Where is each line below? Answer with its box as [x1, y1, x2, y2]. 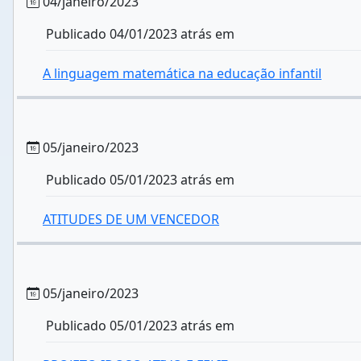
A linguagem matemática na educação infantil [43, 64, 322, 82]
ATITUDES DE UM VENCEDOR [43, 210, 219, 228]
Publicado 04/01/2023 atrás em [46, 25, 234, 43]
